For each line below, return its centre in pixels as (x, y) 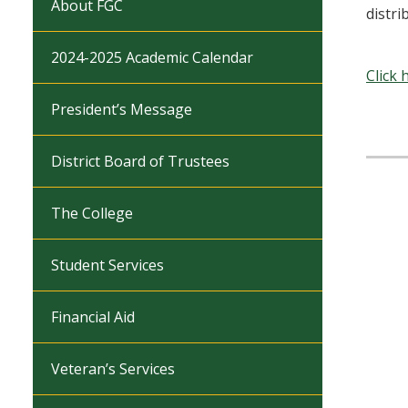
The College (92, 213)
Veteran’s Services (113, 369)
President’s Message (122, 109)
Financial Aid (93, 317)
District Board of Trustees (140, 161)
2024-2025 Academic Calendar (152, 57)
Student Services (107, 265)
